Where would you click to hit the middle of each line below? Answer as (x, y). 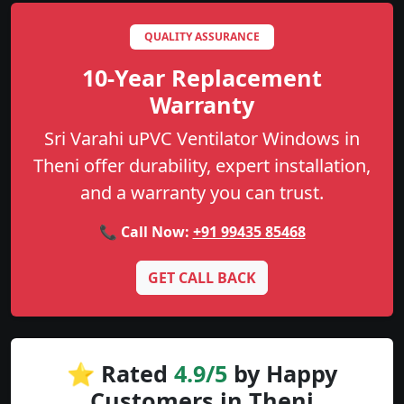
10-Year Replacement (202, 78)
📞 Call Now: (146, 232)
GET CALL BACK (202, 278)
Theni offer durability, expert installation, (202, 166)
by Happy (282, 374)
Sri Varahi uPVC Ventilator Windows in (202, 139)
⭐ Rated (120, 374)
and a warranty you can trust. (202, 193)
